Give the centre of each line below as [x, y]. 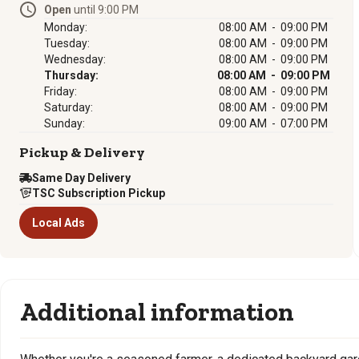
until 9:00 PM [105, 10]
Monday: [66, 27]
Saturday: [69, 107]
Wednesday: [75, 59]
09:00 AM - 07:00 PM [273, 123]
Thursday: [71, 75]
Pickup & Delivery [82, 152]
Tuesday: [67, 43]
